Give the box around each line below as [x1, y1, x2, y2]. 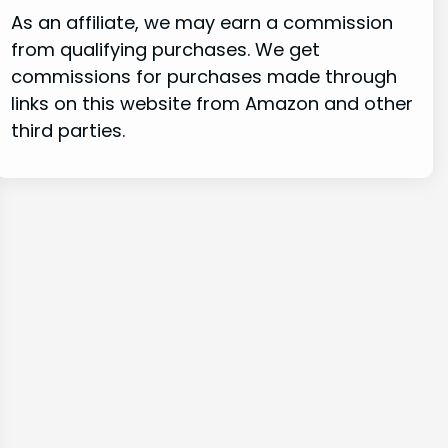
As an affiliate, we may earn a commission [10, 10, 393, 36]
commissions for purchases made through [10, 64, 397, 90]
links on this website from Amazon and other [10, 91, 413, 117]
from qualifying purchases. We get [10, 37, 320, 63]
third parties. [10, 118, 125, 144]
